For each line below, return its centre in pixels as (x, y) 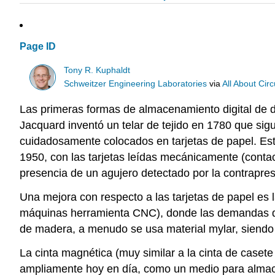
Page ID (38, 47)
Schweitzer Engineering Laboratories (136, 83)
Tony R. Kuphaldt (97, 70)
